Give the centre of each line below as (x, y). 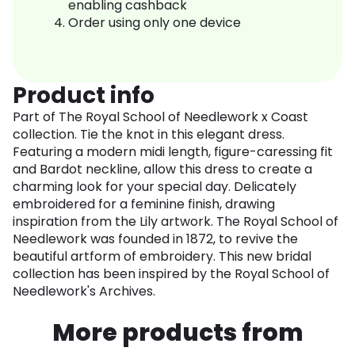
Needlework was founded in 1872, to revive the (155, 239)
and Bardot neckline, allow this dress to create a (162, 170)
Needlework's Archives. (84, 292)
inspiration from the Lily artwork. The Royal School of (176, 222)
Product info (84, 96)
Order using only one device (155, 23)
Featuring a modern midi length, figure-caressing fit (173, 152)
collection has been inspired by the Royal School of (171, 274)
